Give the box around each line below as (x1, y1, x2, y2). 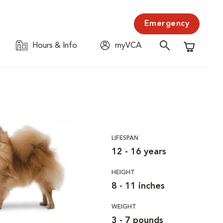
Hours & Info (32, 42, 77, 50)
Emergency (144, 20, 189, 28)
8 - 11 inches (111, 182, 165, 191)
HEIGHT (111, 170, 135, 176)
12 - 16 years (111, 147, 166, 156)
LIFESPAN (111, 135, 138, 141)
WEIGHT (111, 204, 136, 210)
